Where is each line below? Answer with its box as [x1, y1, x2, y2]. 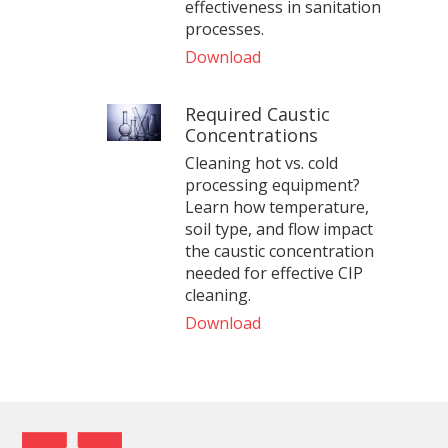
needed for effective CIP [184, 261, 363, 284]
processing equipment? [184, 173, 360, 196]
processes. [184, 17, 264, 40]
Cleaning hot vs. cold [184, 151, 338, 174]
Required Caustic [184, 101, 330, 126]
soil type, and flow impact [184, 217, 373, 240]
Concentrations [184, 122, 318, 147]
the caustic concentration [184, 239, 374, 262]
